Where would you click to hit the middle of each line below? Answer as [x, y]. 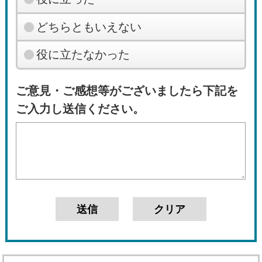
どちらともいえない [89, 27]
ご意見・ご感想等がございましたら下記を [127, 91]
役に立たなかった [83, 55]
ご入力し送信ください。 [80, 109]
